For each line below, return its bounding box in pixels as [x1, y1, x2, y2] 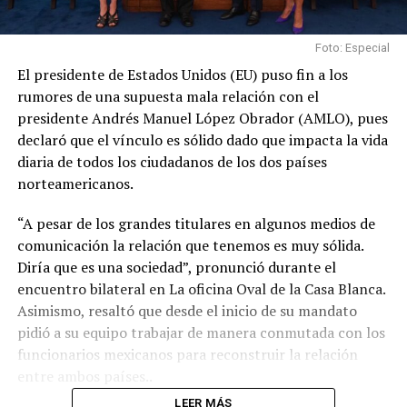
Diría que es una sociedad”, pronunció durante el [16, 256, 336, 277]
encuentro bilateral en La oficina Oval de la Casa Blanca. [16, 278, 385, 299]
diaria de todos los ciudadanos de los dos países [16, 151, 327, 172]
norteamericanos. [16, 173, 134, 194]
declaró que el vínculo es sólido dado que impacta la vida [16, 129, 388, 150]
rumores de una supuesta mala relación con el [16, 85, 319, 106]
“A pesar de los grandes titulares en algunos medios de [16, 213, 375, 233]
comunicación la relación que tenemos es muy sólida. [16, 234, 363, 255]
